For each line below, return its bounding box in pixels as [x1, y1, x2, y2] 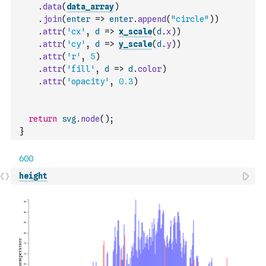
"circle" [171, 14, 209, 24]
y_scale [119, 39, 152, 49]
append [138, 14, 166, 24]
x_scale [119, 27, 152, 36]
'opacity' [66, 77, 109, 86]
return [28, 114, 57, 123]
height [19, 171, 47, 180]
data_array [66, 2, 114, 11]
